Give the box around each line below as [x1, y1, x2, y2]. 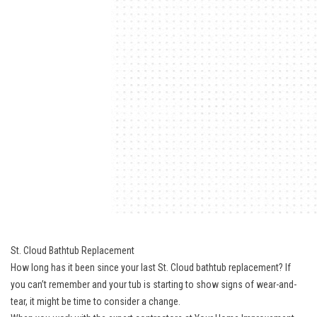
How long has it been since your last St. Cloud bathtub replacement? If [11, 261, 291, 273]
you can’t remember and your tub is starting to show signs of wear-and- [11, 278, 296, 290]
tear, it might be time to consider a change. [11, 295, 180, 307]
